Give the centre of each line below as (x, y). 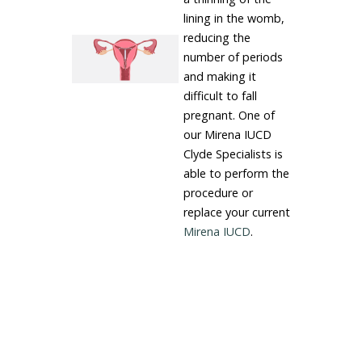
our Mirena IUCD (227, 135)
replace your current (236, 212)
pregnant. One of (229, 115)
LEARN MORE (297, 280)
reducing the (217, 38)
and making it (219, 76)
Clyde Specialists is (233, 154)
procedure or (218, 193)
